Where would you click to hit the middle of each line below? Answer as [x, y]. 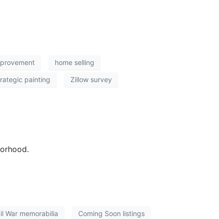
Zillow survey [91, 80]
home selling [75, 63]
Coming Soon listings [111, 214]
